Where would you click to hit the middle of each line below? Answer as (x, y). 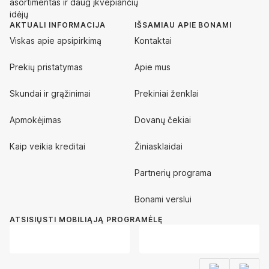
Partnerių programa (173, 172)
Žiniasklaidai (159, 146)
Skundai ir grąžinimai (50, 93)
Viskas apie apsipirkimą (56, 40)
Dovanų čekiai (163, 119)
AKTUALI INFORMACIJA (58, 25)
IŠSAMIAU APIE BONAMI (183, 25)
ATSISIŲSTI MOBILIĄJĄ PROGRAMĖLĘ (86, 219)
